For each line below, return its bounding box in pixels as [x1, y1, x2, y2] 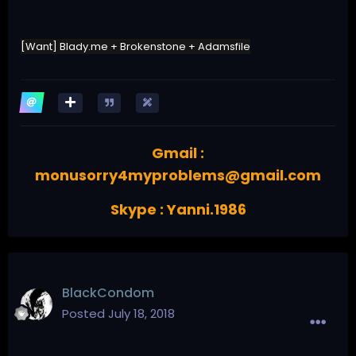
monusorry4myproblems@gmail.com [35, 164, 321, 185]
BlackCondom [62, 283, 154, 302]
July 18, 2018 [108, 304, 175, 322]
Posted [62, 304, 108, 322]
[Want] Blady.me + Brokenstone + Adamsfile [21, 38, 250, 54]
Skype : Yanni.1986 [110, 199, 246, 219]
